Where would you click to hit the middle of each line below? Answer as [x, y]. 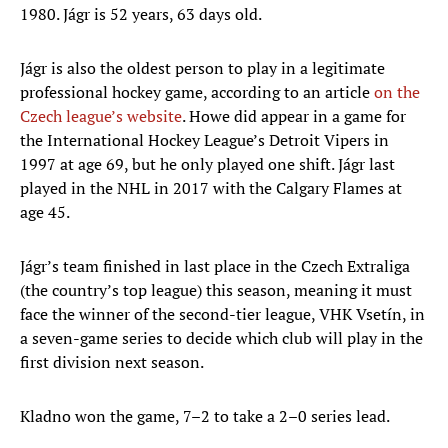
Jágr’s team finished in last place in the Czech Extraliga [215, 266]
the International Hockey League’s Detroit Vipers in [204, 140]
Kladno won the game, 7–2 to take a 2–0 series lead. [205, 416]
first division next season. [112, 362]
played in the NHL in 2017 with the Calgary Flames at [211, 188]
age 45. [45, 212]
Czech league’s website [101, 116]
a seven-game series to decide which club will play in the [221, 338]
